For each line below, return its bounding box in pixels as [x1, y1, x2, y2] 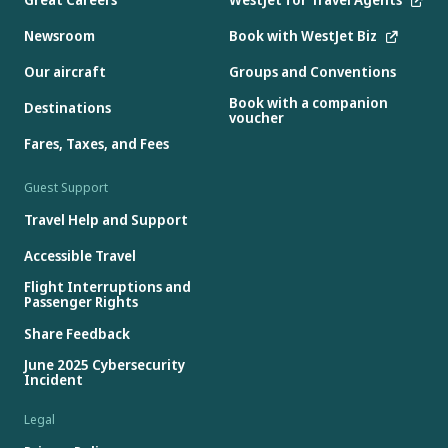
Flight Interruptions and [24, 277, 191, 297]
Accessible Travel [24, 245, 136, 265]
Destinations [24, 97, 111, 117]
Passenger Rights [24, 292, 138, 312]
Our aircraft [24, 61, 106, 81]
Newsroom [24, 25, 95, 45]
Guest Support [24, 179, 108, 197]
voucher [228, 108, 284, 128]
